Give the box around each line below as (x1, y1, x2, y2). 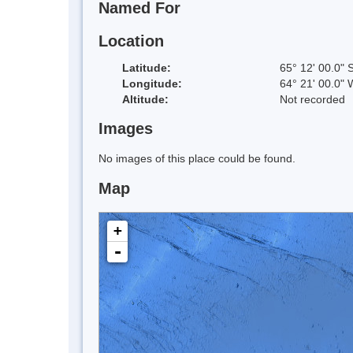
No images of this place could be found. (98, 152, 295, 165)
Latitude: (122, 61, 171, 74)
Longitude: (122, 76, 182, 90)
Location (98, 32, 164, 50)
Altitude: (122, 92, 169, 106)
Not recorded (280, 92, 345, 106)
